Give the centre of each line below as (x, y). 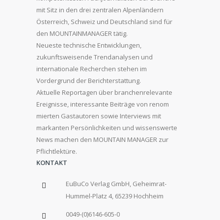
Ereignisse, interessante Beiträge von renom (103, 104)
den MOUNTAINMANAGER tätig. (82, 33)
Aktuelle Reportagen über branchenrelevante (104, 92)
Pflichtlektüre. (57, 151)
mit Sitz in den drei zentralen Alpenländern (100, 10)
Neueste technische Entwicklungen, (89, 45)
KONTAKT (52, 162)
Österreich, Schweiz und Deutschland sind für (104, 21)
